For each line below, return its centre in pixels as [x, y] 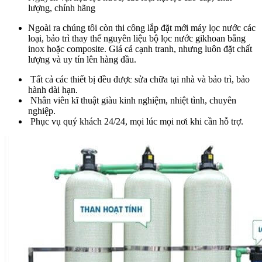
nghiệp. [42, 111]
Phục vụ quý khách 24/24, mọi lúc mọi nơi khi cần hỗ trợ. [136, 121]
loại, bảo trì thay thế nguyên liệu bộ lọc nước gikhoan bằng [137, 38]
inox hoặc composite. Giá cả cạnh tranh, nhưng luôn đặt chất [140, 49]
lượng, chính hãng [62, 8]
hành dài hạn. [53, 89]
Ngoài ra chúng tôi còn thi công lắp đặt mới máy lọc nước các [142, 27]
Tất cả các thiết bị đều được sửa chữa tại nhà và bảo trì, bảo [139, 79]
